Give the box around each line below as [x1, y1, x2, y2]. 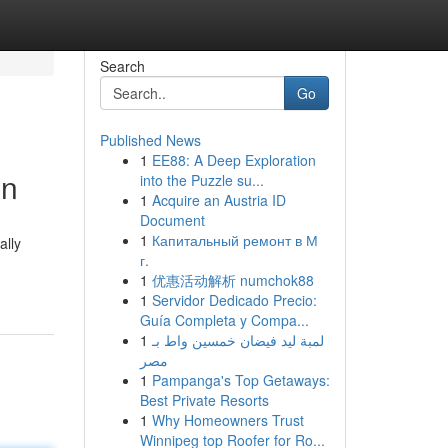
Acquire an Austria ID [151, 190, 286, 210]
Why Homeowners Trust [151, 410, 304, 430]
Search [99, 56, 145, 76]
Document [139, 210, 205, 230]
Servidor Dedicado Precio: [151, 290, 317, 310]
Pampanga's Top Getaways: [151, 370, 330, 390]
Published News [99, 130, 201, 150]
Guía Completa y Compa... [139, 310, 309, 330]
